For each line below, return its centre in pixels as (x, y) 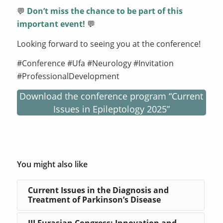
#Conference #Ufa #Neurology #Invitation (95, 63)
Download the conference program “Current (111, 96)
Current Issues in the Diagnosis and (98, 190)
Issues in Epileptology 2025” (111, 109)
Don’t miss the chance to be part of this (105, 11)
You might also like (52, 164)
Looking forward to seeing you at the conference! (109, 44)
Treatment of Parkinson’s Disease (94, 199)
